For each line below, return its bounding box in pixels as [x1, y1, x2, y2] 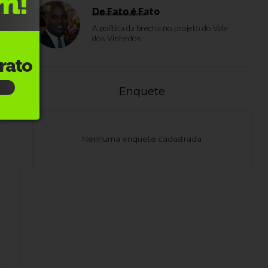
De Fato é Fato [92, 5, 160, 17]
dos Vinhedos [92, 33, 141, 43]
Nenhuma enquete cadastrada [82, 134, 202, 144]
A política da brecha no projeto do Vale [92, 23, 228, 33]
